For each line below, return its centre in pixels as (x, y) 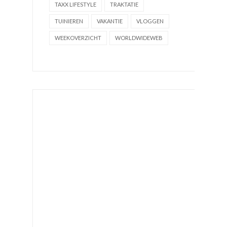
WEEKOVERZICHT (78, 38)
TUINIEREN (69, 21)
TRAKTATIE (124, 5)
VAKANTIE (110, 21)
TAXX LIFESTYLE (75, 5)
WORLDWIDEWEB (139, 38)
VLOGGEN (150, 21)
